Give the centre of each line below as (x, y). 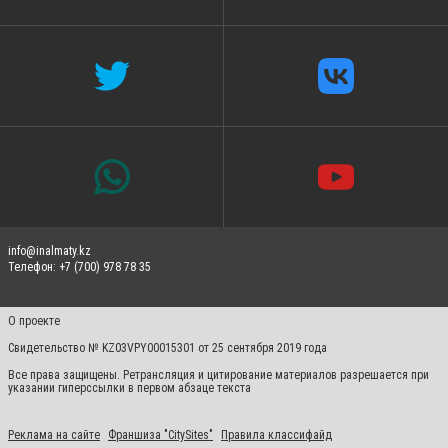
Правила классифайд (276, 435)
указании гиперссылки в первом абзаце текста (129, 388)
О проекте (35, 321)
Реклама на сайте (54, 435)
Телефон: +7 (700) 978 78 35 (79, 267)
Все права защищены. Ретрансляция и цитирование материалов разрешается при (218, 375)
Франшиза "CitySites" (160, 435)
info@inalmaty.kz (49, 251)
